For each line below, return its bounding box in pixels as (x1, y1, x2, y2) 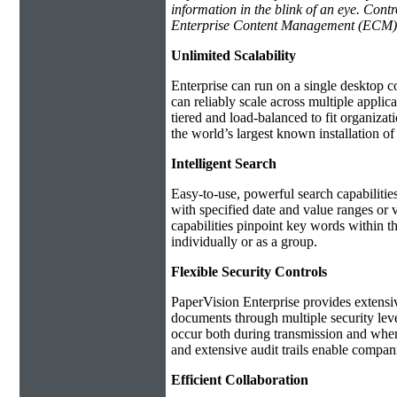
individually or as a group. (171, 233, 317, 249)
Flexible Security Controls (171, 263, 327, 279)
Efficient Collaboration (171, 371, 308, 387)
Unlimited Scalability (171, 47, 296, 63)
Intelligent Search (171, 155, 276, 171)
